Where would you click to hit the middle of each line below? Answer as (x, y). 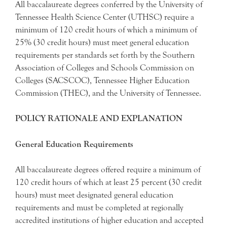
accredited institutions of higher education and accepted (109, 220)
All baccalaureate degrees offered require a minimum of (108, 169)
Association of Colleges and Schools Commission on (105, 67)
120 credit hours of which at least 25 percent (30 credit (108, 182)
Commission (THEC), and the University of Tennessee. (108, 93)
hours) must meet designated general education (94, 195)
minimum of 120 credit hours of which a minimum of (106, 29)
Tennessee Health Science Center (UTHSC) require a (105, 17)
